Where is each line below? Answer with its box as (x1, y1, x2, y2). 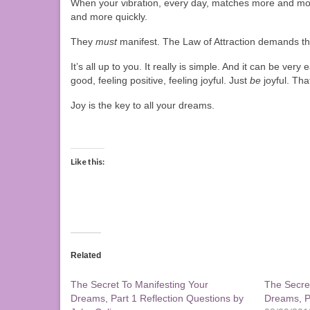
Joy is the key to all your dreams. (71, 100, 215, 111)
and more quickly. (71, 11, 147, 23)
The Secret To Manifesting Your (71, 279, 208, 291)
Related (71, 250, 101, 261)
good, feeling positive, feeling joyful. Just (71, 75, 250, 86)
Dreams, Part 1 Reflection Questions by (71, 293, 244, 304)
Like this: (71, 156, 104, 167)
